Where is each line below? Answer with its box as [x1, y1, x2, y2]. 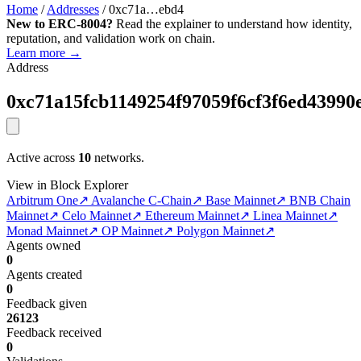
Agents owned [6, 239, 81, 253]
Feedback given [6, 297, 87, 311]
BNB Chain [289, 193, 351, 208]
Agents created [6, 268, 82, 282]
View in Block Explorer [6, 178, 128, 193]
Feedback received [6, 326, 102, 340]
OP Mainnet [102, 224, 163, 239]
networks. [91, 151, 144, 165]
